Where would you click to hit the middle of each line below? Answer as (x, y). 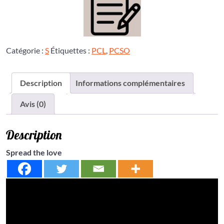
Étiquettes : (71, 50)
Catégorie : (25, 50)
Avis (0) (33, 104)
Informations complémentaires (130, 83)
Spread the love (34, 152)
